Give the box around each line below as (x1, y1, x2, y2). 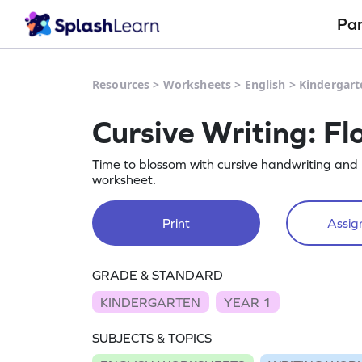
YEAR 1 (224, 294, 271, 309)
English (244, 77, 286, 92)
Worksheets (162, 77, 232, 92)
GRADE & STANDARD (92, 267, 223, 282)
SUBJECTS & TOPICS (92, 330, 212, 346)
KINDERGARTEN (100, 294, 201, 309)
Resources (92, 77, 150, 92)
